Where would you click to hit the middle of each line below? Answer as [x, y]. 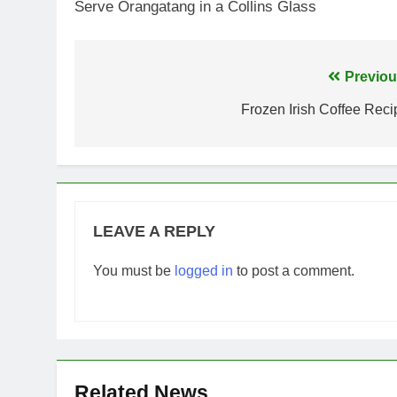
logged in [204, 271]
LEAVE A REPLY [154, 232]
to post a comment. [294, 271]
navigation [145, 113]
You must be [134, 271]
